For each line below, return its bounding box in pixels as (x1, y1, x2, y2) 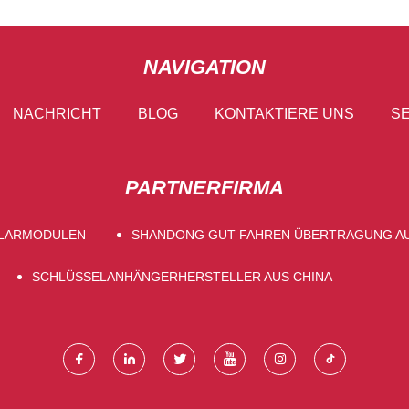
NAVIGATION (143, 55, 266, 79)
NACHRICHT (12, 105, 101, 121)
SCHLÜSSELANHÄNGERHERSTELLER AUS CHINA (31, 268, 332, 284)
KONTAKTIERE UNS (214, 105, 354, 121)
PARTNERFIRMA (125, 175, 284, 199)
